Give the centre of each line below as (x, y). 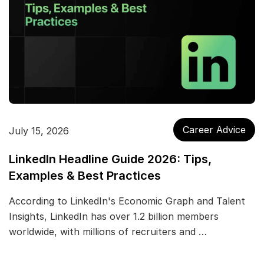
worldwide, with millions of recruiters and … (108, 232)
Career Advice (214, 130)
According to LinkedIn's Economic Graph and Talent (127, 201)
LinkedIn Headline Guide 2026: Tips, (110, 159)
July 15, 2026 (39, 131)
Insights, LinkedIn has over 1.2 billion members (114, 217)
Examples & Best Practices (85, 176)
